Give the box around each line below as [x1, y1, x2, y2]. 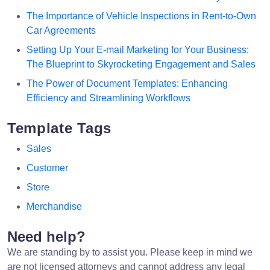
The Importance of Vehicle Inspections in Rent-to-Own [27, 10, 256, 21]
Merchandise [27, 201, 82, 212]
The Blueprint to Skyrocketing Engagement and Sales [27, 58, 256, 69]
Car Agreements [27, 25, 96, 36]
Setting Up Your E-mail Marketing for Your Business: [27, 44, 249, 55]
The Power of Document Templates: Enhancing [27, 78, 228, 89]
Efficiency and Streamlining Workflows [27, 92, 190, 103]
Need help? [7, 228, 86, 245]
